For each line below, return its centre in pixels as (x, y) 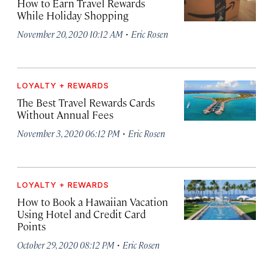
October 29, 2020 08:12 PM (66, 245)
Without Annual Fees (65, 115)
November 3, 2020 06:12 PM (69, 133)
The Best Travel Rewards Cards (86, 102)
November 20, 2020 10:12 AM (70, 34)
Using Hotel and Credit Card (81, 214)
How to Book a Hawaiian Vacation (93, 202)
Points (31, 226)
